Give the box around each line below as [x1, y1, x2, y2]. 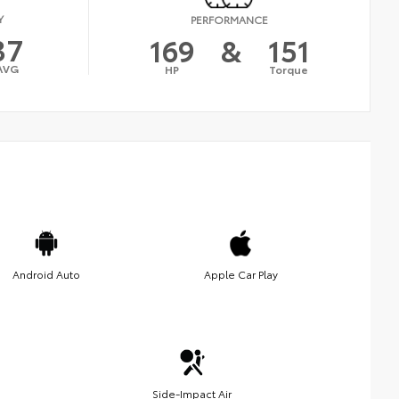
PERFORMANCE [191, 12, 269, 28]
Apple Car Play [203, 265, 278, 281]
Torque [269, 61, 309, 77]
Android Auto [12, 265, 80, 281]
